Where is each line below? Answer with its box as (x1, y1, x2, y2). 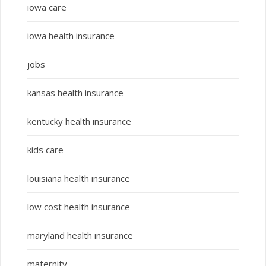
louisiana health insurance (27, 172, 130, 185)
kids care (27, 144, 64, 156)
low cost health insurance (27, 201, 130, 213)
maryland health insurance (27, 229, 133, 242)
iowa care (27, 1, 66, 14)
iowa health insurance (27, 30, 115, 42)
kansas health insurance (27, 87, 123, 99)
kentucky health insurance (27, 115, 131, 128)
